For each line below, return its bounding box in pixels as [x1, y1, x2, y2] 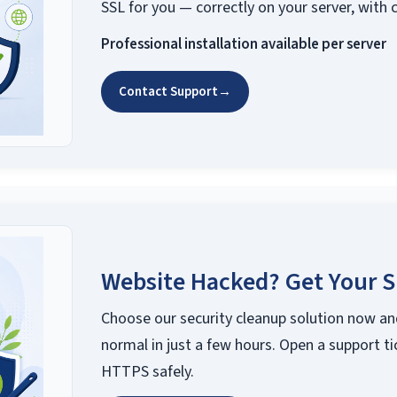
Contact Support [118, 82, 218, 102]
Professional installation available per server [100, 33, 386, 55]
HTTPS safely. [100, 360, 194, 383]
